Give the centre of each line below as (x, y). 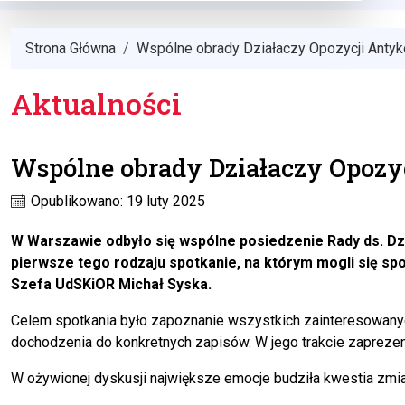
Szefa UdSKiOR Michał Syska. (111, 285)
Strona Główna (71, 49)
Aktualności (96, 104)
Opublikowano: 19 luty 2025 (116, 202)
